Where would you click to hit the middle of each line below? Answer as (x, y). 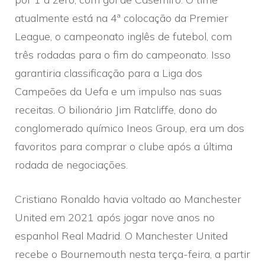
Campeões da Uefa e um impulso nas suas (118, 91)
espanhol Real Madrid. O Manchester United (121, 235)
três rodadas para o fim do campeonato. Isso (123, 54)
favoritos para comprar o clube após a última (124, 146)
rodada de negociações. (71, 164)
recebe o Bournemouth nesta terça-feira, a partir (132, 254)
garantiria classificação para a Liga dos (109, 73)
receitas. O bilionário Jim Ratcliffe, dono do (116, 109)
